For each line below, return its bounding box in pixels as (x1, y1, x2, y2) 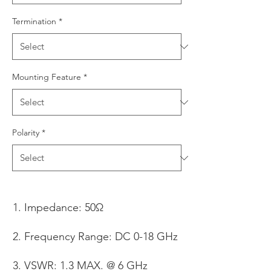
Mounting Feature (12, 71, 81, 82)
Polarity (12, 127, 39, 138)
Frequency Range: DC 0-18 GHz (24, 230, 178, 243)
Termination (12, 16, 56, 27)
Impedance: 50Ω (24, 201, 103, 214)
